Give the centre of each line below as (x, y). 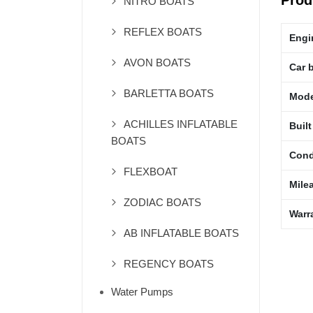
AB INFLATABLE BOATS (181, 233)
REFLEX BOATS (163, 32)
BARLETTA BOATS (169, 94)
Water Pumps (142, 292)
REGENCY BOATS (169, 264)
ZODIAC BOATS (162, 203)
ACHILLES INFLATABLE (181, 124)
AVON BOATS (157, 63)
